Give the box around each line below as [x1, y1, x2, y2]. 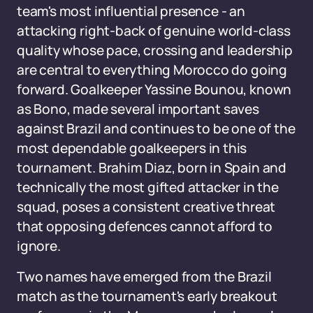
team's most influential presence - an [17, 2, 245, 20]
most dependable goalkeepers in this [17, 139, 247, 157]
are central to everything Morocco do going [17, 61, 287, 79]
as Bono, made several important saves [17, 100, 259, 118]
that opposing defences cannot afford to [17, 217, 272, 235]
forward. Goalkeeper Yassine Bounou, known [17, 80, 292, 99]
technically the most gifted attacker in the [17, 178, 279, 196]
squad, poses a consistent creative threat [17, 198, 276, 216]
